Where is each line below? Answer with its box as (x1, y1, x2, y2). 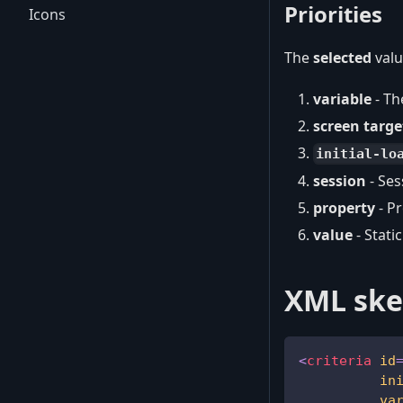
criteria (307, 352, 372, 369)
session (313, 170, 366, 191)
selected (313, 47, 372, 67)
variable (313, 88, 372, 109)
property (313, 197, 375, 218)
